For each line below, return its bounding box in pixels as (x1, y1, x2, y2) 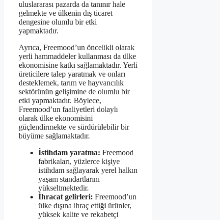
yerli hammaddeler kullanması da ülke (19, 52, 136, 61)
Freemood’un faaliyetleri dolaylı (19, 105, 118, 114)
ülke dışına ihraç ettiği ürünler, (38, 201, 132, 210)
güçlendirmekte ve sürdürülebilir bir (19, 123, 129, 132)
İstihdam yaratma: (38, 148, 100, 157)
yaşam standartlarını (38, 175, 100, 184)
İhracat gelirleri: (38, 192, 93, 201)
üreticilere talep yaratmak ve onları (19, 70, 125, 79)
